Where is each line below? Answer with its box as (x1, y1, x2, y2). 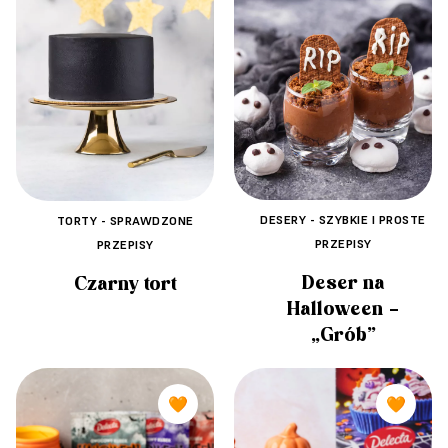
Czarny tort (73, 271, 177, 296)
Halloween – (286, 297, 400, 322)
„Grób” (310, 323, 376, 348)
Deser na (301, 271, 385, 296)
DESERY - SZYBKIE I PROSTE (260, 212, 426, 228)
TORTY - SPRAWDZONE (56, 212, 194, 228)
